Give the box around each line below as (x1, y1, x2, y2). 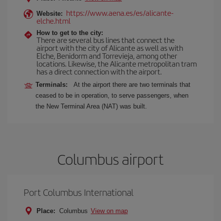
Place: (37, 207, 55, 215)
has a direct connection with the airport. (37, 66, 162, 76)
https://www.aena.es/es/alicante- (66, 7, 174, 18)
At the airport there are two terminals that (74, 81, 190, 88)
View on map (91, 207, 128, 215)
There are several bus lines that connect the (37, 35, 175, 45)
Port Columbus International (24, 185, 134, 199)
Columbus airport (57, 148, 164, 169)
